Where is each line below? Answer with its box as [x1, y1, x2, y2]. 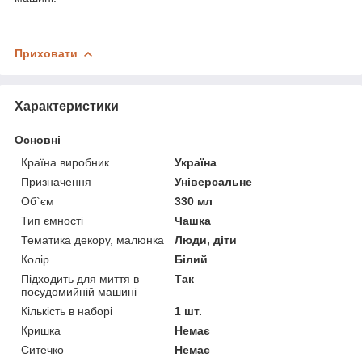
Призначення [21, 175, 91, 188]
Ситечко [21, 343, 64, 356]
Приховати [15, 46, 78, 60]
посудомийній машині [21, 284, 137, 298]
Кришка [21, 323, 61, 337]
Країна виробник [21, 155, 109, 169]
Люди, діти [175, 233, 238, 246]
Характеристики [15, 99, 119, 113]
